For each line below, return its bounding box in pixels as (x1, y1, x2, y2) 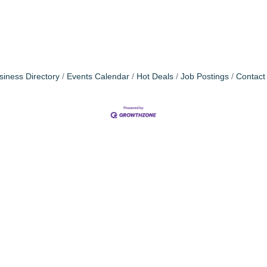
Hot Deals (136, 72, 173, 81)
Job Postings (181, 72, 229, 81)
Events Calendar (67, 72, 129, 81)
